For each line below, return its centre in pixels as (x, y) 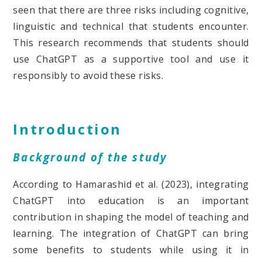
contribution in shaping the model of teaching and (131, 217)
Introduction (68, 129)
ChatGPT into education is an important (131, 201)
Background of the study (90, 157)
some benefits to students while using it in (131, 250)
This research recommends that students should (131, 42)
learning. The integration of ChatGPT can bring (131, 234)
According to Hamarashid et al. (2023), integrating (131, 185)
